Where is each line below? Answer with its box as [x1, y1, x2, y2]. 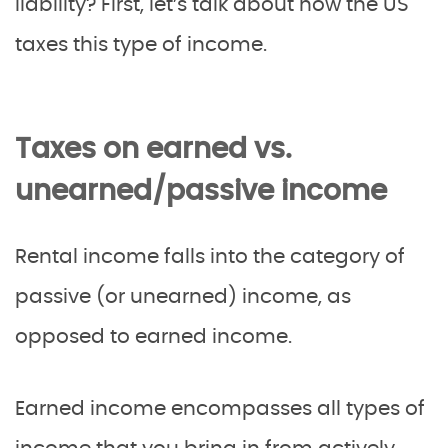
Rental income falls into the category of [15, 246, 405, 267]
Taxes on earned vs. [15, 135, 292, 164]
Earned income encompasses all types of [15, 398, 425, 419]
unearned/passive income [15, 177, 387, 206]
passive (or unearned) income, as [15, 286, 351, 307]
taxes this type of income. [15, 34, 267, 55]
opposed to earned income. [15, 326, 297, 347]
